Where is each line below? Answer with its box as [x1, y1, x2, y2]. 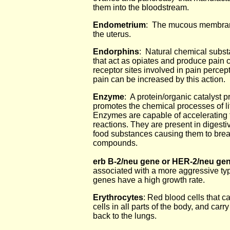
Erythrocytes [93, 193, 143, 202]
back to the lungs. [93, 212, 157, 220]
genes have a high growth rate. [93, 176, 205, 184]
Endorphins [93, 47, 139, 56]
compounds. [93, 139, 138, 147]
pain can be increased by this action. [93, 75, 225, 84]
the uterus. [93, 30, 131, 39]
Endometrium [93, 21, 146, 29]
